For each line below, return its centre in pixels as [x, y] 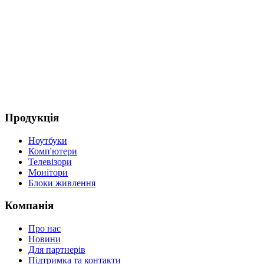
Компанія [29, 206]
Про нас [44, 229]
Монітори [48, 172]
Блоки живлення [62, 183]
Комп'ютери [53, 151]
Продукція [32, 117]
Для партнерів [57, 250]
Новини [44, 239]
